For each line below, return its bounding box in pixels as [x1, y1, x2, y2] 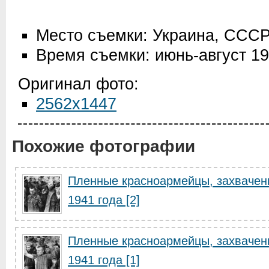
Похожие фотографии [12, 137, 195, 156]
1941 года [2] [68, 193, 140, 207]
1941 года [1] [68, 253, 140, 267]
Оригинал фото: [18, 75, 139, 93]
